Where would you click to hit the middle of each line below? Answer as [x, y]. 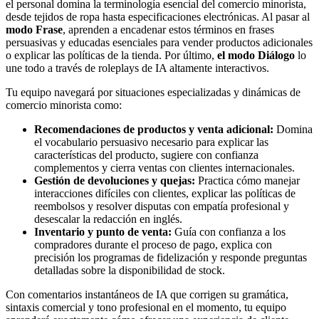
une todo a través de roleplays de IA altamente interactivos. [137, 68]
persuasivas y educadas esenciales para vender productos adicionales [159, 42]
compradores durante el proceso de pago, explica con [153, 244]
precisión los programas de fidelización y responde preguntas [171, 257]
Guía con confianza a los [229, 231]
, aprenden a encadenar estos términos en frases [168, 29]
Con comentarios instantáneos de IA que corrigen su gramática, [147, 294]
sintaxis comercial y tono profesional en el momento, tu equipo [146, 307]
